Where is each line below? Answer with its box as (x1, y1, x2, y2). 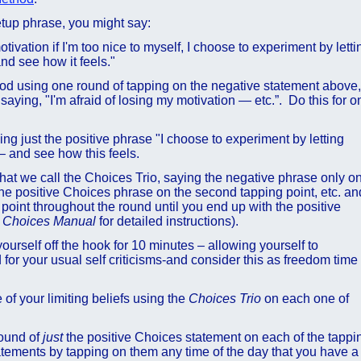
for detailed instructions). (96, 214, 239, 228)
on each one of (261, 292, 349, 305)
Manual (53, 214, 96, 228)
